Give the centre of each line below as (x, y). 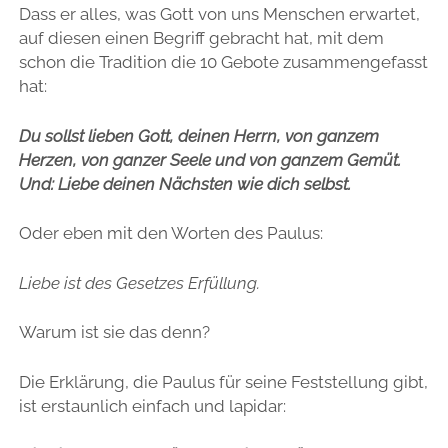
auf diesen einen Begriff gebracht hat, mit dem (201, 38)
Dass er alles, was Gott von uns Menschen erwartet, (219, 14)
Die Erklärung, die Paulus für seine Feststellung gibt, (223, 381)
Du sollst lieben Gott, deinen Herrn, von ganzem (198, 135)
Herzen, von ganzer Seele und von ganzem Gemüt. (209, 159)
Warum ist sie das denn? (114, 332)
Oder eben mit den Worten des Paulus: (170, 233)
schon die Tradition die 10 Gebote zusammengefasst (223, 62)
